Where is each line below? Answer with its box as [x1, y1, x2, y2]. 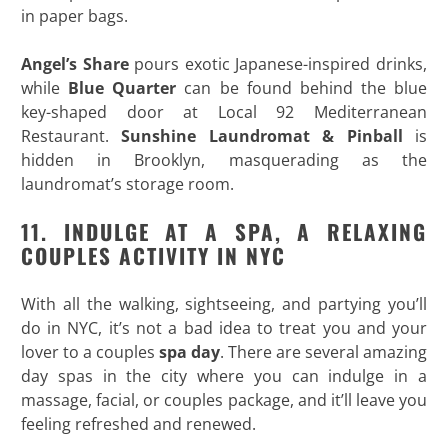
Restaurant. [20, 125, 109, 148]
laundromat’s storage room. [20, 173, 234, 196]
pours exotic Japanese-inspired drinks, [128, 53, 428, 76]
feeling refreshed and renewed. [20, 413, 256, 436]
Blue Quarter [68, 77, 177, 100]
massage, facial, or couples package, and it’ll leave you [20, 389, 428, 412]
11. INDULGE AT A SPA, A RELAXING [20, 216, 428, 248]
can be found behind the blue [176, 77, 428, 100]
